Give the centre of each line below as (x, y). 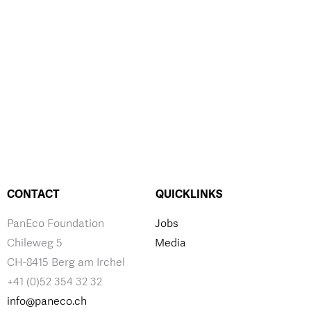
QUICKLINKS (189, 194)
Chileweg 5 (35, 243)
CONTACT (33, 194)
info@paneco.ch (47, 301)
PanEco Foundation (56, 224)
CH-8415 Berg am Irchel (66, 262)
